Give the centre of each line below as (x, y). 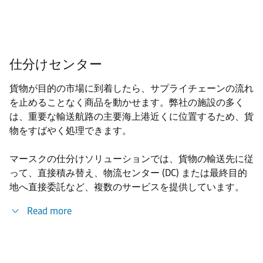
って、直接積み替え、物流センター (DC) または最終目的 (128, 173)
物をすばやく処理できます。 (70, 131)
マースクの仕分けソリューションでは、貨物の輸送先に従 (131, 159)
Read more (49, 211)
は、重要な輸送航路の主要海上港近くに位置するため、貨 (131, 117)
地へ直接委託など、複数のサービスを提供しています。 (127, 187)
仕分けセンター (56, 64)
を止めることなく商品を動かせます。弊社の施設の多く (127, 102)
